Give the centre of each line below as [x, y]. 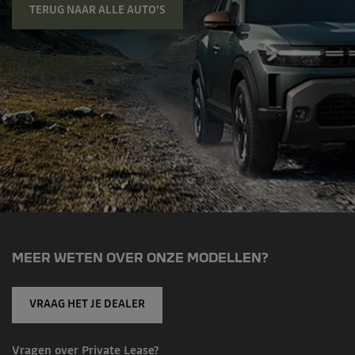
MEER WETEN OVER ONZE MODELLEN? [140, 258]
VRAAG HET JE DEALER [87, 305]
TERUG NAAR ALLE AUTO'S [97, 11]
